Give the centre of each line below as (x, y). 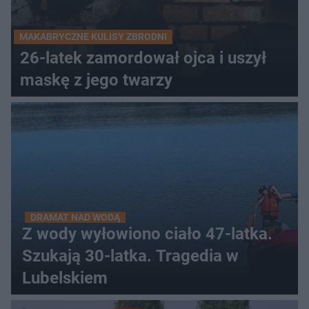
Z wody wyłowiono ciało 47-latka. (147, 234)
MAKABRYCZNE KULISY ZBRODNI (93, 37)
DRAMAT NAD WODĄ (75, 217)
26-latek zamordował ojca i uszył (143, 58)
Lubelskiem (65, 278)
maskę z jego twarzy (96, 80)
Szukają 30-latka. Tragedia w (130, 256)
